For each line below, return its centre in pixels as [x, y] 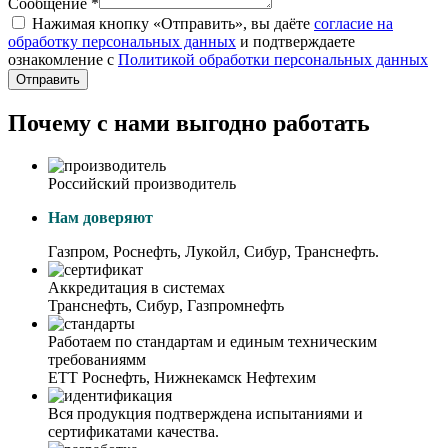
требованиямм [97, 360]
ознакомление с [63, 60]
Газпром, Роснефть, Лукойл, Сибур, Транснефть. [213, 252]
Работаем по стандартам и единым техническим [212, 342]
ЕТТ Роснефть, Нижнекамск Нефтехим [182, 378]
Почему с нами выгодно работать [189, 123]
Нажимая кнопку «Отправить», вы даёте [171, 24]
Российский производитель [142, 184]
